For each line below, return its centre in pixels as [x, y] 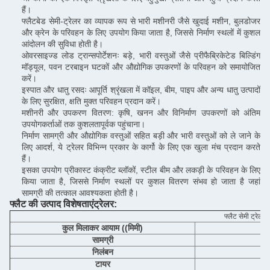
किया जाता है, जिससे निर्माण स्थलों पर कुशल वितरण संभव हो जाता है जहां [141, 181]
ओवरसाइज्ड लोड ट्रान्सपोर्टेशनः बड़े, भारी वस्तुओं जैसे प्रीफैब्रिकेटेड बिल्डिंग [141, 55]
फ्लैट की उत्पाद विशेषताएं [52, 204]
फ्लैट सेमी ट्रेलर [245, 216]
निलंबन [102, 252]
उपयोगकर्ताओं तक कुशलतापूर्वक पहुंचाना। [83, 124]
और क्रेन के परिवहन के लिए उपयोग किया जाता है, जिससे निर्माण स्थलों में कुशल [141, 33]
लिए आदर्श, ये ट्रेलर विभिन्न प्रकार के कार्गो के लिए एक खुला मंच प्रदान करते [141, 147]
